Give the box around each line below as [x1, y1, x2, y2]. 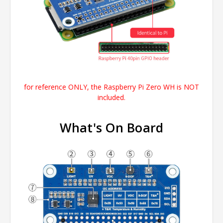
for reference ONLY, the [24, 82, 104, 92]
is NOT [175, 82, 199, 92]
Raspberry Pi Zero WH [104, 82, 175, 92]
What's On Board [59, 119, 164, 136]
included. [98, 93, 125, 103]
